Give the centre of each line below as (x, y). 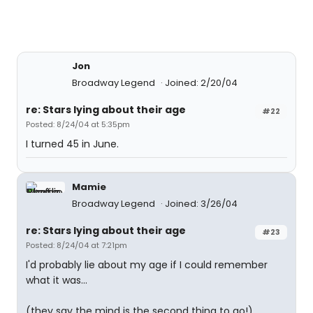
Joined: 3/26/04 (201, 204)
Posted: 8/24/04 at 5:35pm (78, 124)
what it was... (57, 280)
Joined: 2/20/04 (201, 83)
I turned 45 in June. (72, 144)
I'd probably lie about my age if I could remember (147, 265)
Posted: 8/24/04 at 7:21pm (77, 245)
